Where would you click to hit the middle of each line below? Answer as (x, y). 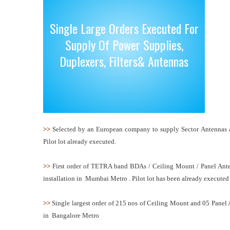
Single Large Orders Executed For (124, 28)
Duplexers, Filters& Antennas (124, 61)
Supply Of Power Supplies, (124, 45)
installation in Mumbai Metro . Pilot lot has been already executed (136, 178)
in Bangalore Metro (71, 215)
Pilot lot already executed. (80, 141)
